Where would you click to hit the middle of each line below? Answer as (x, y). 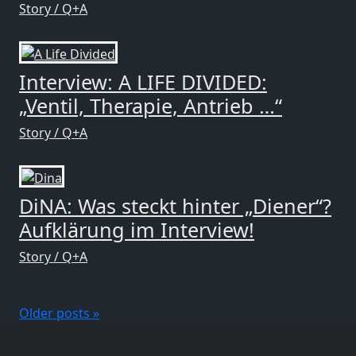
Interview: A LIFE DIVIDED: (143, 81)
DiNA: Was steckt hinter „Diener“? (175, 205)
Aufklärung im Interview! (137, 229)
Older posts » (59, 313)
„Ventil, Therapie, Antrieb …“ (151, 105)
